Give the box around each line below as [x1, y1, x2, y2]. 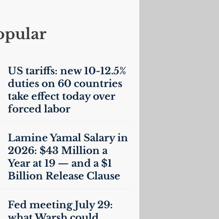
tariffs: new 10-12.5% [22, 65, 126, 77]
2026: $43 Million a [7, 145, 108, 156]
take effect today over [7, 90, 115, 102]
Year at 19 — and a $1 [7, 157, 112, 169]
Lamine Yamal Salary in [7, 132, 128, 144]
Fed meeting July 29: [7, 199, 113, 211]
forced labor [7, 103, 70, 115]
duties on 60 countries [7, 78, 122, 89]
